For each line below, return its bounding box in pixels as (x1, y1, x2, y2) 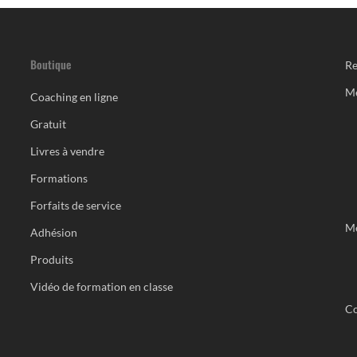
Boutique (29, 56, 71, 73)
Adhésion (29, 226, 77, 239)
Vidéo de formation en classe (29, 280, 173, 293)
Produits (29, 253, 73, 266)
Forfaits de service (29, 198, 121, 212)
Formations (29, 171, 88, 185)
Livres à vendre (29, 144, 104, 158)
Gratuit (29, 117, 66, 131)
